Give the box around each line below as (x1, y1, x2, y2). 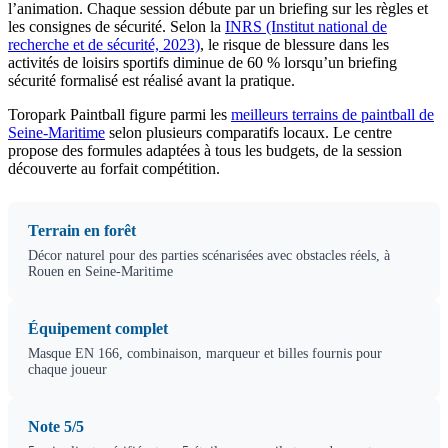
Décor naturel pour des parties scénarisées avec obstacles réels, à (28, 248, 390, 263)
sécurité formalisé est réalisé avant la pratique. (8, 72, 295, 89)
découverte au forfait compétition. (8, 160, 220, 177)
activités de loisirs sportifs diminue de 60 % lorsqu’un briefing (8, 54, 397, 71)
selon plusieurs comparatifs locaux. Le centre (105, 124, 392, 141)
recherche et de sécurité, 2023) (8, 36, 200, 53)
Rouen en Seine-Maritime (28, 264, 173, 279)
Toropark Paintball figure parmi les (8, 106, 231, 123)
